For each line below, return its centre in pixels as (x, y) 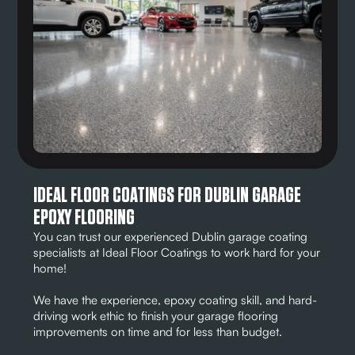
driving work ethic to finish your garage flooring (156, 315)
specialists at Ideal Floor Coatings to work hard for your (177, 252)
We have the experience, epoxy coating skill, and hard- (176, 300)
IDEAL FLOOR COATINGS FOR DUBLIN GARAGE (168, 195)
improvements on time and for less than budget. (158, 331)
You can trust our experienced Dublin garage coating (171, 236)
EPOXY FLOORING (84, 218)
